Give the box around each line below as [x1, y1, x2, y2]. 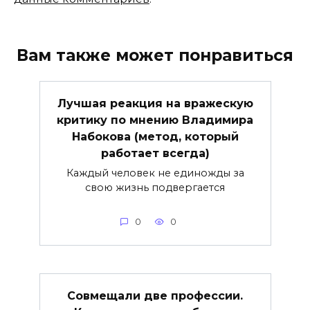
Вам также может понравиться [17, 45, 293, 65]
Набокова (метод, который [71, 129, 239, 143]
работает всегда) [100, 146, 210, 160]
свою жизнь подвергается [85, 181, 225, 194]
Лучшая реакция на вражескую [57, 96, 253, 110]
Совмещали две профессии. [67, 289, 243, 302]
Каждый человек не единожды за [66, 167, 244, 180]
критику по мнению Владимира [57, 113, 253, 127]
